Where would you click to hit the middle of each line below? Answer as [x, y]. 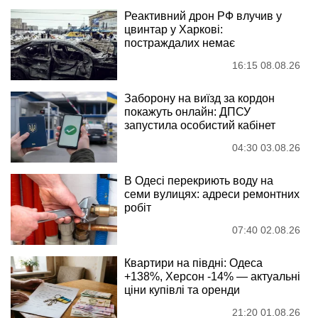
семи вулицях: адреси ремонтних [212, 194]
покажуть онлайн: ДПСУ [187, 112]
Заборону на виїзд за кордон [199, 99]
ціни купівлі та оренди [182, 290]
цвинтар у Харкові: [174, 30]
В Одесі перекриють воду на [199, 181]
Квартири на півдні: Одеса [193, 263]
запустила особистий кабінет [200, 126]
